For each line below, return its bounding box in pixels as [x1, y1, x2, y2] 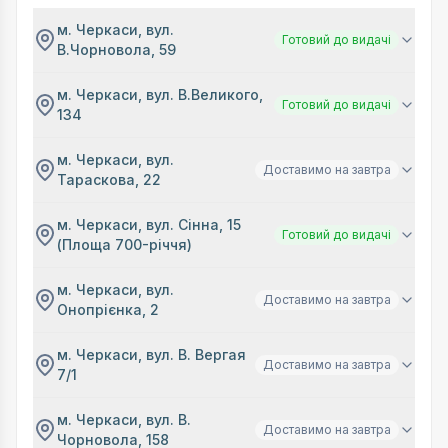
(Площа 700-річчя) [57, 236, 192, 253]
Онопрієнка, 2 [57, 301, 159, 318]
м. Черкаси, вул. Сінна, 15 [57, 216, 241, 233]
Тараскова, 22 [57, 171, 161, 188]
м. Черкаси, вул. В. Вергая [57, 346, 246, 363]
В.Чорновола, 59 [57, 41, 176, 58]
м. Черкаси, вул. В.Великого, [57, 86, 263, 103]
